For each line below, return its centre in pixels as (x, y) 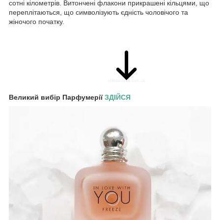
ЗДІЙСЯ (118, 97)
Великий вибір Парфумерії (57, 97)
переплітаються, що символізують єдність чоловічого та (98, 12)
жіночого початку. (37, 21)
